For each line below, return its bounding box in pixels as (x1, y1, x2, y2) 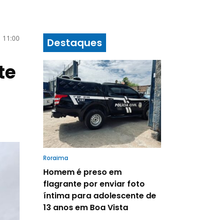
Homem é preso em (43, 166, 122, 178)
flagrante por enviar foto (43, 178, 145, 190)
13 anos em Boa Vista (43, 201, 128, 213)
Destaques (47, 36, 102, 50)
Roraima (43, 153, 68, 162)
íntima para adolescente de (43, 190, 156, 201)
